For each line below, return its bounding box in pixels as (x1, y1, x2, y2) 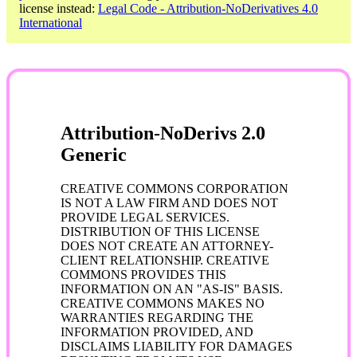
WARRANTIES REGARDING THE (61, 310, 253, 324)
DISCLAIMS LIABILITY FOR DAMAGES (61, 339, 292, 353)
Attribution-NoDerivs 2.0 (61, 122, 265, 143)
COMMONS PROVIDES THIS (61, 267, 226, 281)
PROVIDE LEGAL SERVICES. (61, 210, 229, 224)
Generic (61, 143, 127, 165)
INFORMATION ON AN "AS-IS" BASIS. (61, 281, 283, 296)
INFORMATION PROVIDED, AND (61, 324, 253, 339)
